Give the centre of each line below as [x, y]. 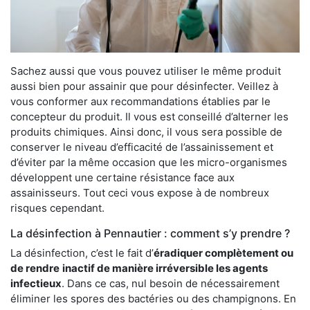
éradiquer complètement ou [224, 253]
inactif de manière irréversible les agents [165, 268]
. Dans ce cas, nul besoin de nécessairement [171, 283]
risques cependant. [57, 208]
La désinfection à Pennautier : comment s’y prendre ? [150, 233]
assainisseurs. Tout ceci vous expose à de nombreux [140, 192]
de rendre [35, 268]
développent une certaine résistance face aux [122, 177]
